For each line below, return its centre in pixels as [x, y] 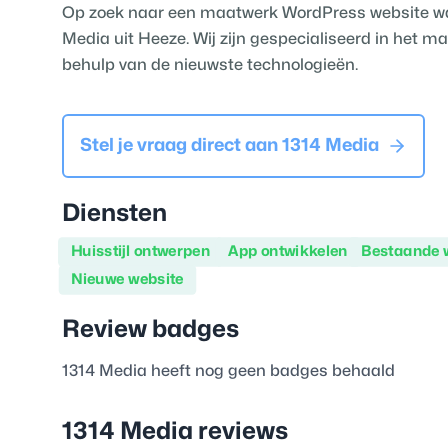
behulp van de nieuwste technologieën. [210, 65]
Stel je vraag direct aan [181, 145]
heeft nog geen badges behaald [271, 371]
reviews [240, 431]
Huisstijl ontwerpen [140, 251]
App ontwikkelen [288, 251]
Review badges [150, 329]
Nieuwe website [127, 279]
